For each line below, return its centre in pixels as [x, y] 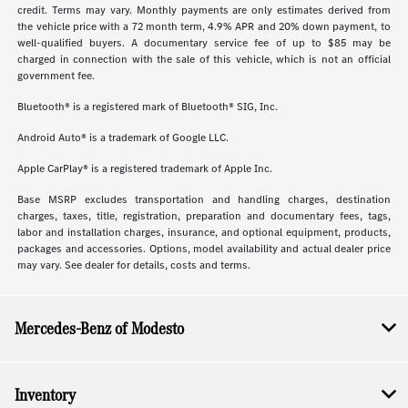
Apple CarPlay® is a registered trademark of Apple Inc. [145, 169]
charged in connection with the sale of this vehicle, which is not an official [204, 60]
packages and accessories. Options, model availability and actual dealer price [204, 249]
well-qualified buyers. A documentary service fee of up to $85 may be [204, 43]
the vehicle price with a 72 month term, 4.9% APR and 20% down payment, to [204, 27]
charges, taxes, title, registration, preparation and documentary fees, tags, [204, 216]
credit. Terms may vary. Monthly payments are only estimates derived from [204, 10]
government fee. [56, 76]
